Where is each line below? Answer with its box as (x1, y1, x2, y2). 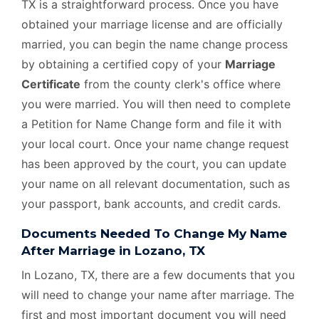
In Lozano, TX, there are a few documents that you (21, 267, 295, 282)
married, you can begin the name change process (21, 36, 288, 51)
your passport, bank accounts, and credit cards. (21, 196, 281, 211)
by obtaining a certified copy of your (21, 56, 225, 71)
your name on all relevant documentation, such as (21, 176, 290, 191)
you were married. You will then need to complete (21, 96, 291, 111)
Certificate (21, 76, 80, 91)
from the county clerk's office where (80, 76, 281, 91)
